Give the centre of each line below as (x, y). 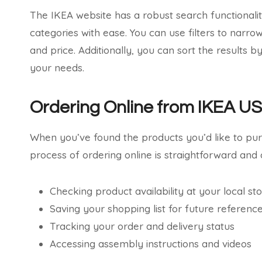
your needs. (57, 67)
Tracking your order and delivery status (142, 226)
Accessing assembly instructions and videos (151, 243)
